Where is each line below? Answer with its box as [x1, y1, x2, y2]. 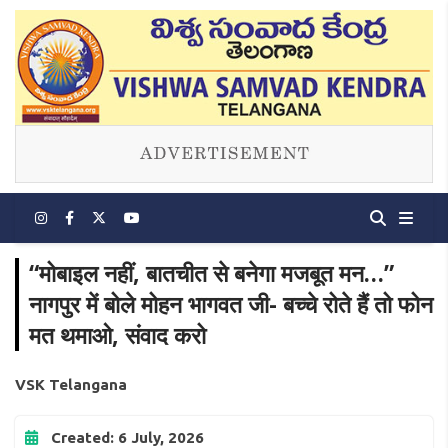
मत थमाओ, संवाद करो [29, 319, 206, 352]
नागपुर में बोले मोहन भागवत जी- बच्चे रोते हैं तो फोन [29, 288, 433, 321]
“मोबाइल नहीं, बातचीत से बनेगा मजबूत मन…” [29, 257, 394, 290]
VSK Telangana [15, 376, 127, 394]
